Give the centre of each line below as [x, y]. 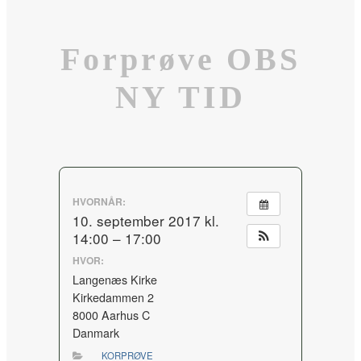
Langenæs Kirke [114, 280]
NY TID [180, 98]
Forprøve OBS [180, 60]
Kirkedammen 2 [113, 298]
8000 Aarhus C [111, 315]
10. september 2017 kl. [145, 220]
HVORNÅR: [99, 201]
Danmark [95, 333]
